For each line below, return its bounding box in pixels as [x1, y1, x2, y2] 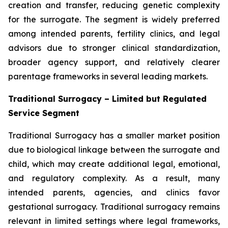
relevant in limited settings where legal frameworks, [8, 216, 220, 226]
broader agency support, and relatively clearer [8, 57, 220, 68]
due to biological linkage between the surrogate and [8, 145, 220, 155]
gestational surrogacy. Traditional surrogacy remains [8, 202, 220, 212]
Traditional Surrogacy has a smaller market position [8, 130, 220, 141]
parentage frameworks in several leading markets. [8, 71, 208, 82]
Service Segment [8, 108, 79, 119]
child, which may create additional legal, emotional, [8, 159, 220, 169]
